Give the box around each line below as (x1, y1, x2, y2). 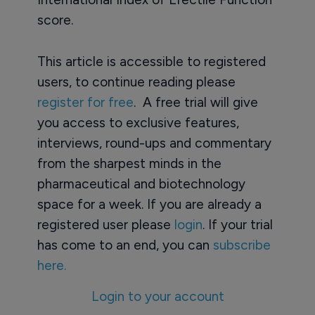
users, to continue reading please (37, 74, 236, 90)
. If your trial (202, 217, 273, 233)
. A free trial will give (133, 94, 258, 110)
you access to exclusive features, (37, 115, 239, 131)
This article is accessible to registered (37, 53, 266, 70)
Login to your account (91, 288, 224, 304)
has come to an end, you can (37, 237, 213, 253)
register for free (37, 94, 134, 110)
